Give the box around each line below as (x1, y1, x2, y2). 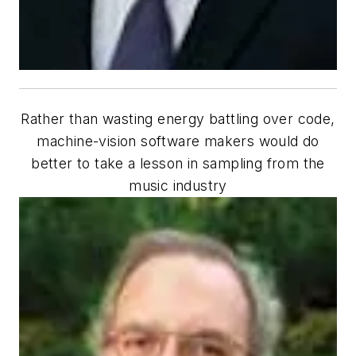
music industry (129, 176, 227, 194)
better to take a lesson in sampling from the (31, 154, 325, 172)
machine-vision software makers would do (37, 132, 319, 149)
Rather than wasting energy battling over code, (21, 110, 335, 127)
